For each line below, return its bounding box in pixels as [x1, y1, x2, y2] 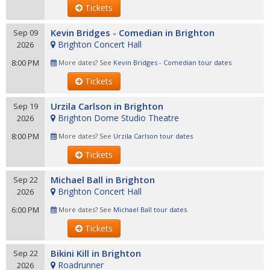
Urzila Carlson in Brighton [51, 100, 163, 112]
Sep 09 [13, 27, 38, 38]
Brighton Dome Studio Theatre [58, 112, 179, 124]
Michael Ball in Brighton [51, 174, 155, 186]
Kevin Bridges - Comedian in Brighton [51, 27, 215, 39]
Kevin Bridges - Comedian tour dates [113, 58, 231, 67]
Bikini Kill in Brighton [51, 247, 141, 259]
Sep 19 [13, 101, 38, 111]
